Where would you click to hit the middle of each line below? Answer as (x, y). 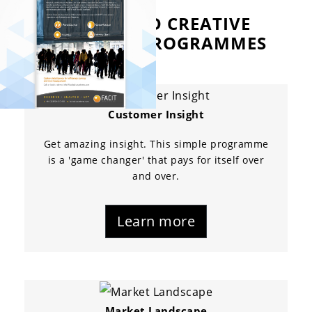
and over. (156, 176)
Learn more (156, 221)
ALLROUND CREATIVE (156, 23)
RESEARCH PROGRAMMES (156, 42)
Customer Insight (156, 115)
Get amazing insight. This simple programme (156, 144)
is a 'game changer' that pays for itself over (156, 160)
